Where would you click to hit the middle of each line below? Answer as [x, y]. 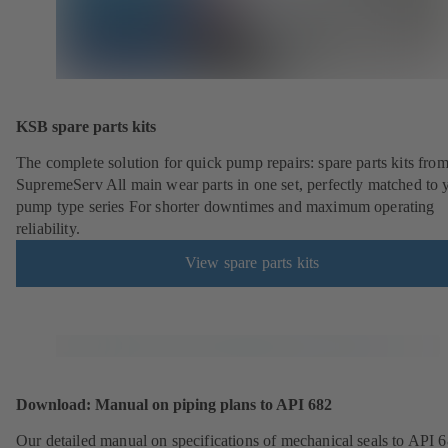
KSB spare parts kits [86, 127]
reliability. [48, 228]
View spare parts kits [252, 263]
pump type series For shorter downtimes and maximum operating [225, 206]
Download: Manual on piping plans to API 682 [174, 405]
